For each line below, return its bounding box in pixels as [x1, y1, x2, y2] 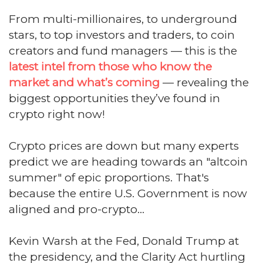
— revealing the [160, 75, 249, 89]
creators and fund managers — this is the [9, 43, 237, 58]
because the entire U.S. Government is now [9, 186, 247, 200]
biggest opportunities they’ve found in [9, 91, 220, 105]
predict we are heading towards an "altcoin [9, 154, 248, 168]
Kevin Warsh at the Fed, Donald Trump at [9, 234, 239, 248]
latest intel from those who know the [9, 59, 212, 73]
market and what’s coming [9, 75, 160, 89]
